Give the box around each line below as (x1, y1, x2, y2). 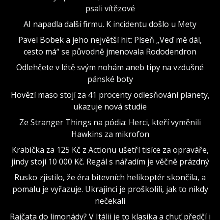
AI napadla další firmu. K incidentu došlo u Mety (24, 18, 196, 29)
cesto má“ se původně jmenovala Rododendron (24, 46, 196, 57)
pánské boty (87, 73, 133, 84)
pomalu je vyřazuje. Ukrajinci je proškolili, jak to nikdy (12, 183, 208, 194)
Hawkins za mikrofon (71, 128, 149, 139)
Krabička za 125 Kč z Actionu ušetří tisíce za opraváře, (11, 144, 209, 155)
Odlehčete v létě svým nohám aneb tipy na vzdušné (16, 61, 204, 73)
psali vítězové (85, 2, 135, 14)
